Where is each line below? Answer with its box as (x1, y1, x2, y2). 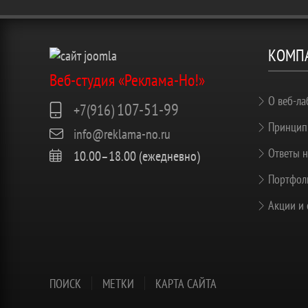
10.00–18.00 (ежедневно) (74, 147, 200, 165)
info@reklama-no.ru (74, 125, 170, 143)
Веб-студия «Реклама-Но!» (49, 69, 205, 91)
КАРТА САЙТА (155, 275, 217, 291)
